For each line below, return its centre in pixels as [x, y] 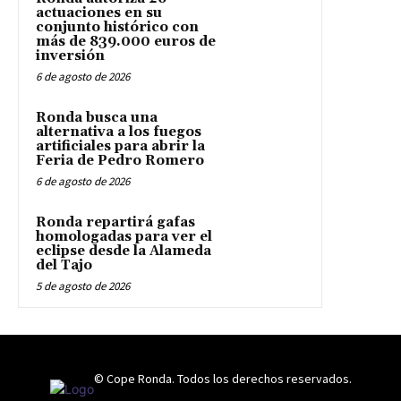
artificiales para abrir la [120, 146]
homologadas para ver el [124, 236]
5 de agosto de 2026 [83, 286]
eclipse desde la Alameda [124, 251]
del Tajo [64, 265]
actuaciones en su [99, 13]
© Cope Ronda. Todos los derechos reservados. [222, 378]
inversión [70, 55]
